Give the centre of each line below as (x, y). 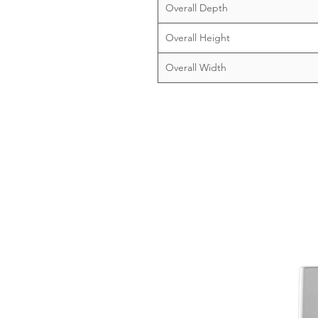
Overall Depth (197, 8)
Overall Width (196, 67)
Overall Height (198, 38)
